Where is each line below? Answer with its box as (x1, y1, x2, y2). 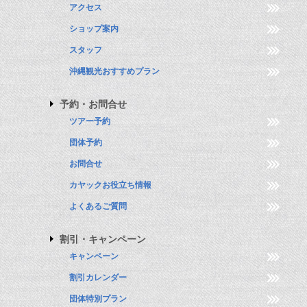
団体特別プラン (69, 294, 127, 304)
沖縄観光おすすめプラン (69, 66, 160, 77)
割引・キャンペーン (60, 234, 146, 245)
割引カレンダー (69, 273, 127, 283)
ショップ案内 (69, 24, 119, 34)
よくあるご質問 (69, 201, 127, 212)
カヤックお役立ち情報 (69, 180, 151, 191)
